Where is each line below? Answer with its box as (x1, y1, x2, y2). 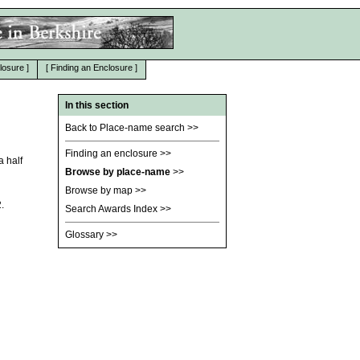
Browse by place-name (65, 166, 170, 178)
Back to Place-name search (65, 122, 185, 133)
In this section (65, 100, 129, 111)
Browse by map (65, 185, 133, 196)
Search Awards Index (65, 203, 157, 215)
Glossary (65, 229, 104, 240)
